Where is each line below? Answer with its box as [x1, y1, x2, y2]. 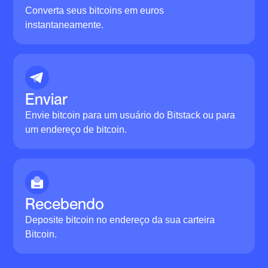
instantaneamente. [25, 19, 104, 30]
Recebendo [25, 194, 105, 213]
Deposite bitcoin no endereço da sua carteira [25, 214, 215, 225]
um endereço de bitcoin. [25, 124, 127, 135]
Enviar [25, 89, 68, 108]
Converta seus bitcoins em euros [25, 5, 165, 16]
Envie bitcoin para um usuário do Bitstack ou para [25, 109, 236, 120]
